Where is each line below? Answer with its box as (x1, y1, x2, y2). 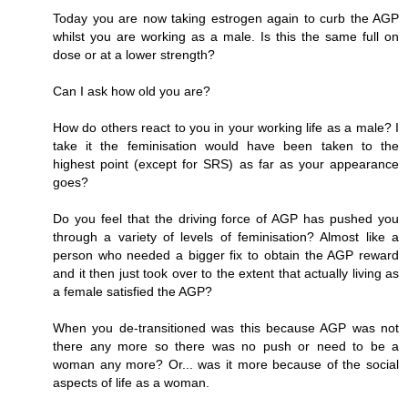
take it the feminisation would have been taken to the (53, 138, 399, 154)
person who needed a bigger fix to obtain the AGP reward (53, 248, 399, 263)
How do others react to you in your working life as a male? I (53, 120, 399, 136)
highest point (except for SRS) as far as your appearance (53, 157, 399, 172)
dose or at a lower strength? (53, 47, 215, 63)
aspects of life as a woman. (53, 375, 209, 391)
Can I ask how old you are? (53, 84, 210, 99)
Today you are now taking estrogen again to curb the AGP (53, 11, 399, 26)
